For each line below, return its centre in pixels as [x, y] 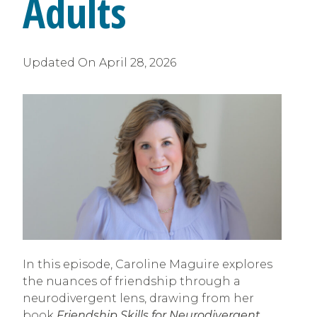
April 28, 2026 [138, 63]
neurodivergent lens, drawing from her [138, 299]
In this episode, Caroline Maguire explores [148, 265]
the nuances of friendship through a [132, 282]
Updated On [61, 63]
